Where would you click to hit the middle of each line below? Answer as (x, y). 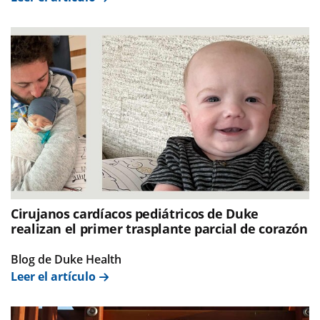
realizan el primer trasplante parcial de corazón (159, 229)
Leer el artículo (53, 277)
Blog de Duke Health (66, 260)
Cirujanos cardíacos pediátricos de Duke (135, 214)
